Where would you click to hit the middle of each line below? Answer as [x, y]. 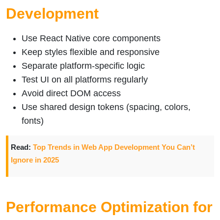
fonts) [33, 121]
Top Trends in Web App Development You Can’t [114, 147]
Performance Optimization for [109, 207]
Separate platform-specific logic [83, 66]
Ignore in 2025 [35, 160]
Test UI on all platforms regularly [85, 79]
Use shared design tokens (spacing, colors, [106, 107]
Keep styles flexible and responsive [91, 52]
